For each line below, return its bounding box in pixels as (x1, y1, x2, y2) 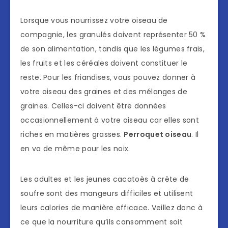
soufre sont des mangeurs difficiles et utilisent (20, 188, 193, 199)
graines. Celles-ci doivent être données (20, 101, 166, 111)
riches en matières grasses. (20, 129, 124, 140)
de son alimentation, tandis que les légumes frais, (20, 44, 205, 54)
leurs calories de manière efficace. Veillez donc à (20, 203, 203, 213)
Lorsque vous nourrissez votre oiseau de (20, 15, 168, 26)
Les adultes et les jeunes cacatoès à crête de (20, 174, 189, 185)
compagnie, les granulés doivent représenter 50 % (20, 30, 206, 40)
